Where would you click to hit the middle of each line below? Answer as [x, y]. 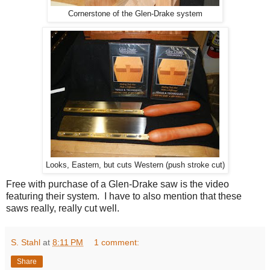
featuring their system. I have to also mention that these [124, 196]
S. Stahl [26, 242]
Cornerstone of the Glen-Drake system [135, 14]
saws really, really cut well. [63, 208]
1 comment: [117, 242]
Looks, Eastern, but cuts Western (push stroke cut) [135, 165]
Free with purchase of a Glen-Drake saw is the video [118, 184]
